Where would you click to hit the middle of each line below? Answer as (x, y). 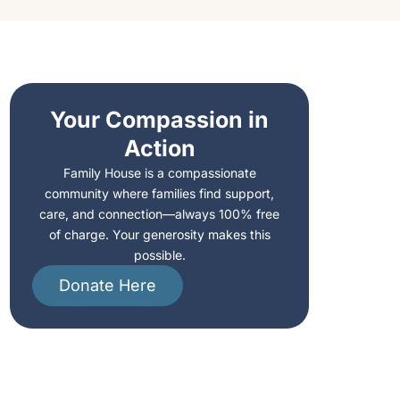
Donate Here (108, 285)
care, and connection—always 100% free (160, 213)
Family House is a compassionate (159, 172)
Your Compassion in (160, 119)
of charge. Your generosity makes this (159, 234)
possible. (159, 254)
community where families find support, (160, 193)
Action (159, 148)
